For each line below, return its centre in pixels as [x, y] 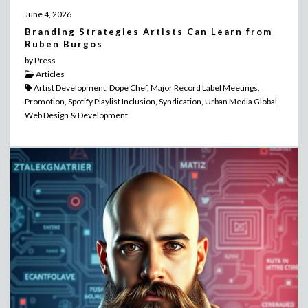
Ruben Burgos [64, 44]
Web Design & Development [76, 115]
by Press [40, 60]
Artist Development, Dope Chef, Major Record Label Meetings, [146, 88]
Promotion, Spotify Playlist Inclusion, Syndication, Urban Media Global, [152, 102]
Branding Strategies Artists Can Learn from [148, 32]
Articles [49, 74]
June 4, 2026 [48, 14]
